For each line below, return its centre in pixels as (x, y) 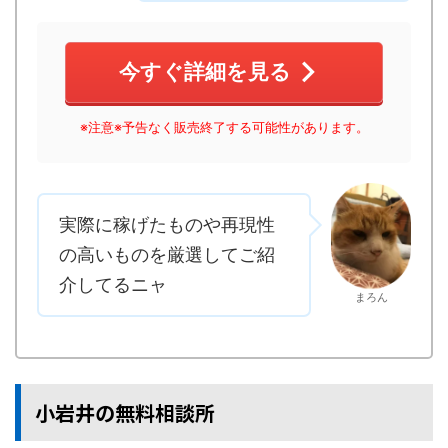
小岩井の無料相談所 (125, 412)
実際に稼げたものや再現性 (167, 224)
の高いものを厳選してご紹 (167, 254)
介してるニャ (113, 284)
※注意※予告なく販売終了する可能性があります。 (224, 127)
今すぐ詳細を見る (205, 72)
